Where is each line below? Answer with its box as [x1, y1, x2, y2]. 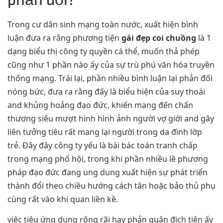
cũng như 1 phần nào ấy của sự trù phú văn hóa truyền [7, 59, 215, 70]
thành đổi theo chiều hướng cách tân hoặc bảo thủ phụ [7, 180, 216, 191]
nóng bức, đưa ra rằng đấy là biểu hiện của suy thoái [7, 86, 205, 97]
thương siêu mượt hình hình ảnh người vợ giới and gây [7, 112, 214, 124]
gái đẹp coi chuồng [121, 32, 196, 43]
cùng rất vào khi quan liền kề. [7, 193, 118, 205]
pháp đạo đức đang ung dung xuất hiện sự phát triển [7, 166, 208, 178]
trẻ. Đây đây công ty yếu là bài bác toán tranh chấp [7, 139, 198, 151]
